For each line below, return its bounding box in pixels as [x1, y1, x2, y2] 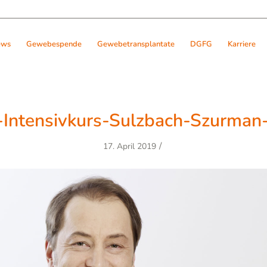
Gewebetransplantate [97, 39, 175, 49]
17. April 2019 [103, 141, 156, 152]
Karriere [228, 39, 256, 49]
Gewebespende [26, 39, 82, 49]
